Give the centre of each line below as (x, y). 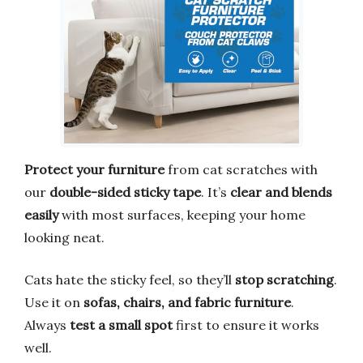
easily (41, 214)
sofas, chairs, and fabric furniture (187, 302)
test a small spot (121, 325)
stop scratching (284, 279)
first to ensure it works (246, 325)
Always (47, 325)
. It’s (216, 192)
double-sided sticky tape (125, 192)
